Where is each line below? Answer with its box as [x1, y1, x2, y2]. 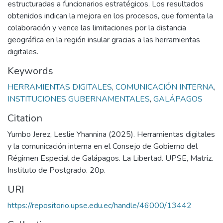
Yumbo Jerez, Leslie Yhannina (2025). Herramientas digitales [7, 129, 215, 140]
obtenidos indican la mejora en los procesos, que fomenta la [7, 10, 213, 21]
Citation [7, 111, 42, 125]
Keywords [7, 64, 53, 78]
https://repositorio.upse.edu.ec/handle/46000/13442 [7, 200, 192, 211]
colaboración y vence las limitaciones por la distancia [7, 22, 186, 33]
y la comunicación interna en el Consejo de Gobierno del [7, 141, 198, 152]
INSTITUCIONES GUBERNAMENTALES [7, 94, 150, 105]
